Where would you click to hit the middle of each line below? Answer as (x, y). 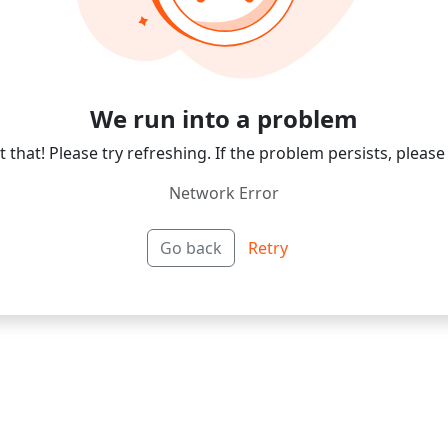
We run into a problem (224, 118)
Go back (191, 247)
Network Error (224, 192)
